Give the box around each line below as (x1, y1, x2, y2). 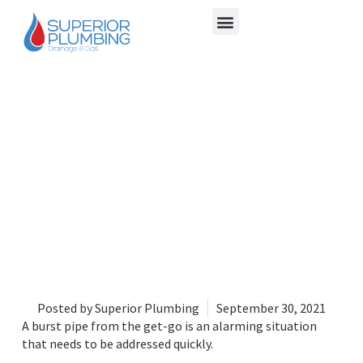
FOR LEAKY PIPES (53, 113, 310, 160)
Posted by (37, 299, 92, 316)
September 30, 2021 (216, 299, 326, 316)
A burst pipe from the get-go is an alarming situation (21, 317, 317, 334)
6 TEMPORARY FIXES (32, 75, 331, 122)
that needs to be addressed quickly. (21, 335, 213, 352)
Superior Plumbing (92, 299, 199, 316)
